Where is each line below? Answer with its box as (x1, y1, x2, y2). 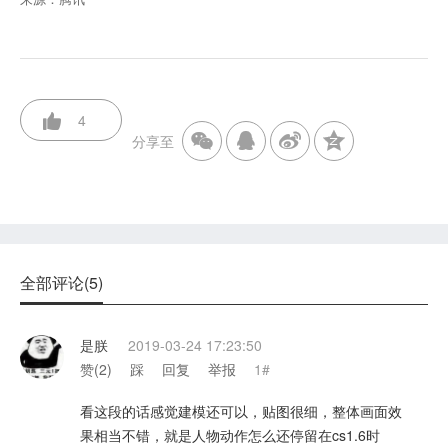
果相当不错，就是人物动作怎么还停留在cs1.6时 (80, 425, 380, 445)
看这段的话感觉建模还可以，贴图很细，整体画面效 (80, 401, 402, 421)
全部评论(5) (20, 271, 103, 294)
